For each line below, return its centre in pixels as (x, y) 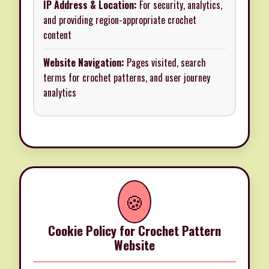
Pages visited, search (165, 63)
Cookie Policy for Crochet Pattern (134, 231)
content (57, 35)
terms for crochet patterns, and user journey (127, 78)
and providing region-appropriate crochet (120, 20)
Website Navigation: (84, 63)
